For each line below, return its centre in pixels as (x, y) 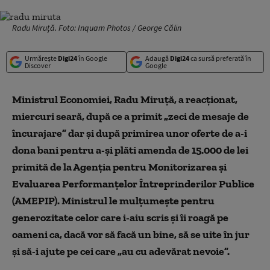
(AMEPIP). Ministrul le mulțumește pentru (113, 201)
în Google (92, 58)
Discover (38, 65)
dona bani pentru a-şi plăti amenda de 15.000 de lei (130, 150)
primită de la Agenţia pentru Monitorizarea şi (119, 167)
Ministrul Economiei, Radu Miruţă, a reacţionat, (125, 99)
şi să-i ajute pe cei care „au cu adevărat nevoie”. (121, 251)
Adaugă (157, 58)
